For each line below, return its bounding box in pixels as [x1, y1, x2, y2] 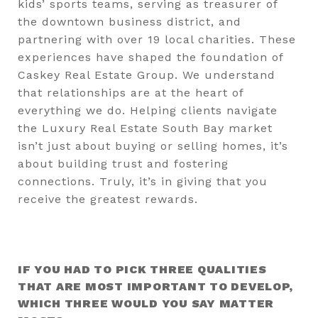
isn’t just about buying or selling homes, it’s [18, 138, 288, 153]
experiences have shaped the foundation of [18, 50, 283, 64]
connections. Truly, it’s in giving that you [18, 174, 268, 188]
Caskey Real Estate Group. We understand [18, 67, 275, 82]
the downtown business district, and [18, 14, 241, 28]
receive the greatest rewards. [18, 192, 198, 206]
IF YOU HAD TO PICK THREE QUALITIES [18, 262, 267, 276]
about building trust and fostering [18, 156, 229, 170]
